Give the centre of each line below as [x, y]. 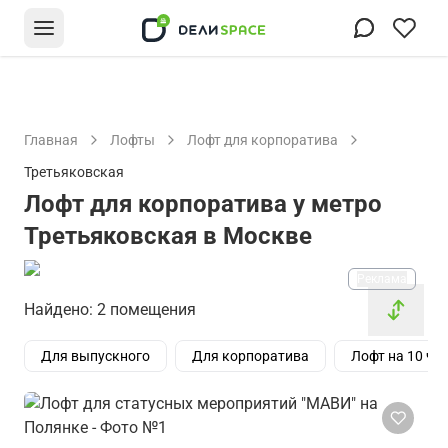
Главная [51, 140]
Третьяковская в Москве [168, 236]
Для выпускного [95, 356]
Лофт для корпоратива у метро [203, 204]
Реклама [382, 279]
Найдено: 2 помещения [110, 309]
